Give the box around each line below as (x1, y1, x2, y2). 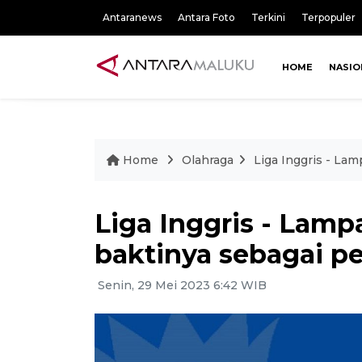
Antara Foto (178, 11, 235, 23)
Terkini (251, 11, 285, 23)
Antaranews (103, 11, 162, 23)
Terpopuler (301, 11, 356, 23)
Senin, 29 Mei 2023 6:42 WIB (95, 277, 267, 293)
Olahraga (182, 152, 234, 167)
